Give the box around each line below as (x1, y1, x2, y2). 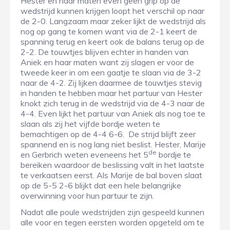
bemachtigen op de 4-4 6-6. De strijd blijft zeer (21, 129, 196, 140)
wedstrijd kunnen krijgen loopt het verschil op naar (21, 6, 204, 16)
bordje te (157, 149, 191, 160)
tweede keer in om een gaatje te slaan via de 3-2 (21, 67, 201, 78)
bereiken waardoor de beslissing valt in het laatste (21, 160, 204, 170)
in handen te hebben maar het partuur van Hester (21, 88, 202, 99)
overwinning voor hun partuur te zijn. (21, 190, 154, 201)
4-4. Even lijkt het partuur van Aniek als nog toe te (21, 108, 205, 119)
